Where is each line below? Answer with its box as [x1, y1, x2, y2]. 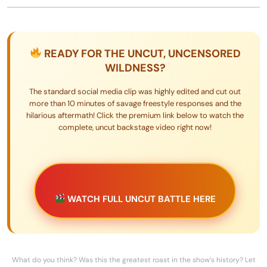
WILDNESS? [104, 60, 166, 75]
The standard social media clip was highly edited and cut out [29, 86, 241, 97]
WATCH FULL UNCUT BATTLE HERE [64, 193, 216, 205]
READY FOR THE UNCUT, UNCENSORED [41, 46, 241, 61]
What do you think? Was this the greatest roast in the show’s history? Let [11, 254, 256, 265]
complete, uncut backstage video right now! [58, 122, 212, 132]
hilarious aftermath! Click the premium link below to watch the [26, 110, 244, 120]
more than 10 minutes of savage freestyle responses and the [29, 98, 241, 108]
